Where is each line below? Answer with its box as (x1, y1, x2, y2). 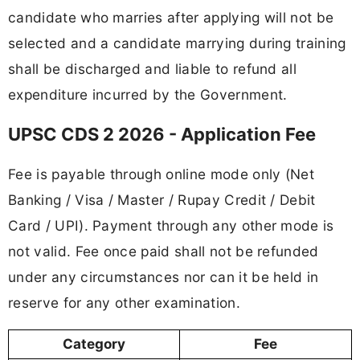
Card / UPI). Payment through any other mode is (8, 217, 334, 235)
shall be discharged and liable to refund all (8, 59, 297, 77)
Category (63, 336, 125, 353)
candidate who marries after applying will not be (8, 8, 334, 26)
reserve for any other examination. (8, 294, 240, 312)
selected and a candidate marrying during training (8, 34, 346, 51)
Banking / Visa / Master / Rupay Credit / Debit (8, 191, 316, 209)
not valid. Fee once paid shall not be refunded (8, 243, 319, 260)
